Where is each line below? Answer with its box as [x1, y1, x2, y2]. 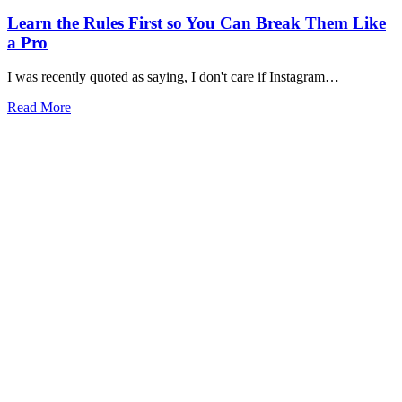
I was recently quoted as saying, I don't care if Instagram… [7, 69, 339, 85]
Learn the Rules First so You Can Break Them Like [7, 13, 386, 32]
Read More [7, 100, 71, 116]
